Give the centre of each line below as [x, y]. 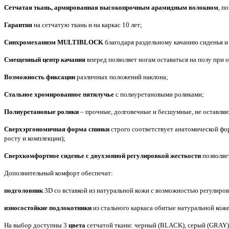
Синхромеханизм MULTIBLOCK [54, 42]
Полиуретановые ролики [41, 111]
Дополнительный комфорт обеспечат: [59, 173]
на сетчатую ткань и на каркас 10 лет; [87, 25]
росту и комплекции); [35, 138]
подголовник [24, 190]
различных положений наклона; [122, 77]
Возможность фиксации [40, 77]
